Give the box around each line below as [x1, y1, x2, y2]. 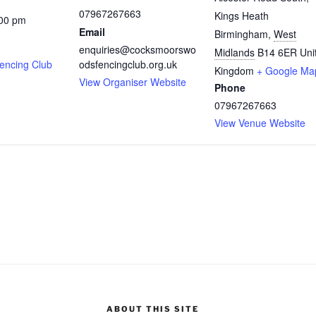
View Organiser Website [79, 74, 186, 89]
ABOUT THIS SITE [106, 303, 199, 314]
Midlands [214, 44, 255, 59]
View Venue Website [214, 115, 305, 130]
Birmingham [214, 26, 268, 41]
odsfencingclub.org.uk [79, 56, 177, 71]
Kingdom [214, 63, 254, 78]
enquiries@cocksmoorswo [79, 42, 196, 56]
